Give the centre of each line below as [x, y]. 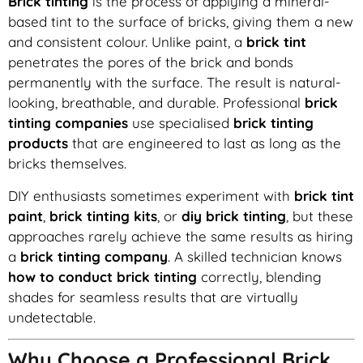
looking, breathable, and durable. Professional [156, 103]
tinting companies [68, 123]
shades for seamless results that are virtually [153, 297]
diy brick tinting [234, 216]
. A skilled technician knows [255, 256]
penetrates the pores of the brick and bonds [151, 62]
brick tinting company [94, 256]
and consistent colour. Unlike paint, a [127, 42]
